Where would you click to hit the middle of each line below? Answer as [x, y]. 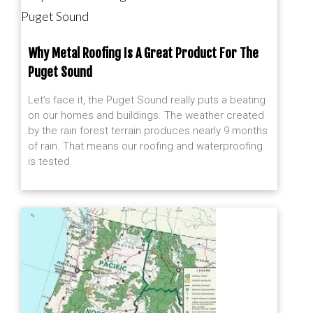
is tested [49, 161]
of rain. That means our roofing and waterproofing [145, 146]
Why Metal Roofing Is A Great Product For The [143, 53]
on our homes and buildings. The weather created [146, 115]
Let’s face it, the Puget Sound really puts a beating [147, 100]
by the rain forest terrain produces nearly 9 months [148, 131]
